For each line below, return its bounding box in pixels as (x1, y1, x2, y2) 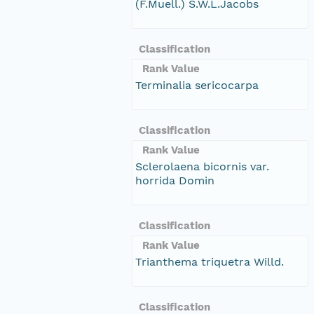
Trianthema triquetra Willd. (135, 254, 284, 268)
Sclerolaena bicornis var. (135, 159, 269, 173)
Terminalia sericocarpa (135, 78, 259, 92)
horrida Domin (135, 173, 214, 187)
